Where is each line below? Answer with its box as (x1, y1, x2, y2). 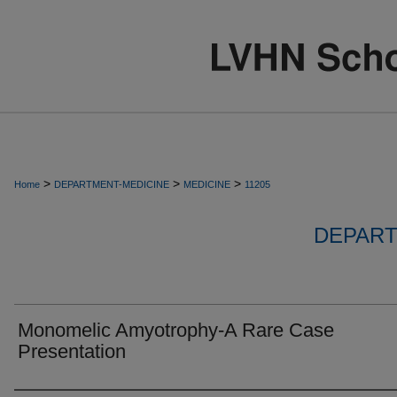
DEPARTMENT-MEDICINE (54, 179, 169, 190)
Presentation (18, 340, 126, 362)
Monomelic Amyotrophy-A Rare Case (18, 319, 334, 341)
